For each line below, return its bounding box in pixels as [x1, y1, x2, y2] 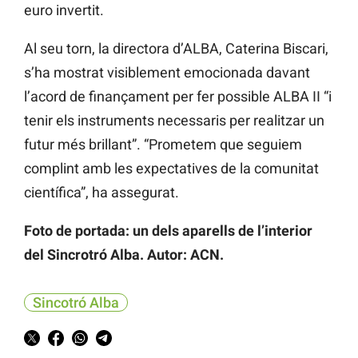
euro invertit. [24, 2, 104, 19]
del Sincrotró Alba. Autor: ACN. [24, 246, 224, 264]
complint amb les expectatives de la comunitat [24, 160, 319, 177]
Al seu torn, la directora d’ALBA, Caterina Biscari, [24, 40, 328, 58]
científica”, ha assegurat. [24, 184, 179, 201]
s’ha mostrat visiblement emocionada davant [24, 64, 310, 82]
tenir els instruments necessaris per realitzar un [24, 112, 324, 129]
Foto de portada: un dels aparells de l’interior [24, 222, 312, 240]
